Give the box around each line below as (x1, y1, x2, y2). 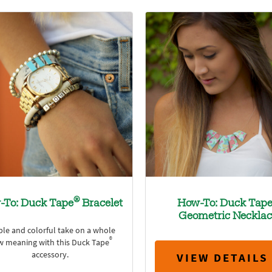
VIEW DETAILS (176, 250, 268, 266)
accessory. (32, 248, 69, 260)
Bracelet (79, 198, 123, 209)
